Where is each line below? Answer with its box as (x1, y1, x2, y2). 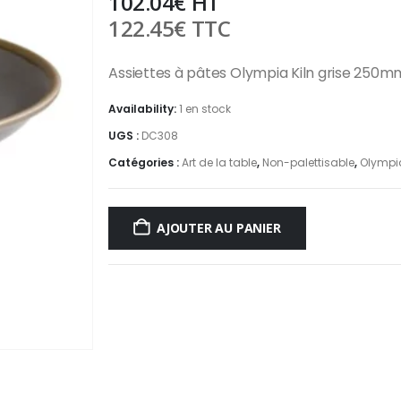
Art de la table (182, 155, 258, 171)
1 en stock (179, 101, 232, 117)
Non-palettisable (262, 155, 355, 171)
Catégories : (108, 155, 183, 171)
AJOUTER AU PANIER (157, 218, 281, 236)
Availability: (108, 101, 180, 117)
